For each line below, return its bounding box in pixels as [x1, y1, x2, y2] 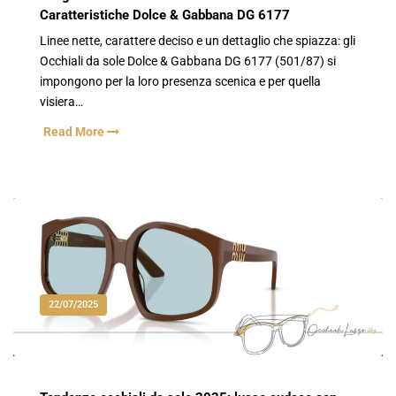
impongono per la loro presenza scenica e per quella [40, 74, 321, 90]
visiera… [40, 95, 83, 110]
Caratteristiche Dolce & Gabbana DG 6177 [40, 6, 290, 23]
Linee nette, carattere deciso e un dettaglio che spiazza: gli [40, 34, 355, 49]
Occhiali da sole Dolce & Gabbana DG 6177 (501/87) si [40, 54, 336, 70]
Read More [43, 125, 107, 141]
